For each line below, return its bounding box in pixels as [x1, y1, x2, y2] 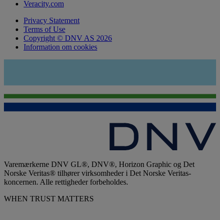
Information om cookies [24, 43, 97, 52]
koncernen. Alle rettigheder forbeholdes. [4, 178, 128, 187]
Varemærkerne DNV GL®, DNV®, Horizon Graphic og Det [4, 160, 194, 169]
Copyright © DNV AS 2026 [24, 34, 112, 43]
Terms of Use [24, 25, 65, 34]
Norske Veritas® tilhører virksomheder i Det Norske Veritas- [4, 169, 191, 178]
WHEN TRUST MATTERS [4, 194, 94, 203]
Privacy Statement [24, 16, 80, 25]
